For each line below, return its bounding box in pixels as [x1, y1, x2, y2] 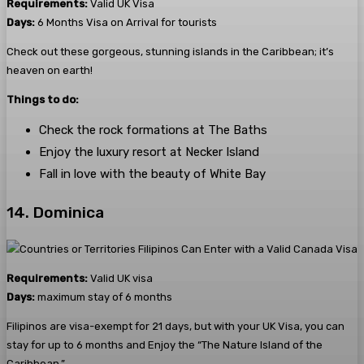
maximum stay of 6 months [35, 291, 172, 304]
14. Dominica [6, 203, 104, 223]
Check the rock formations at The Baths [39, 123, 267, 138]
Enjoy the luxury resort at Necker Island [39, 145, 259, 160]
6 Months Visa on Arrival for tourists [35, 16, 217, 29]
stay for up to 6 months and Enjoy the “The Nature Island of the [6, 339, 323, 352]
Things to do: [6, 93, 79, 106]
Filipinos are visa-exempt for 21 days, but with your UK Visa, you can [6, 320, 344, 333]
